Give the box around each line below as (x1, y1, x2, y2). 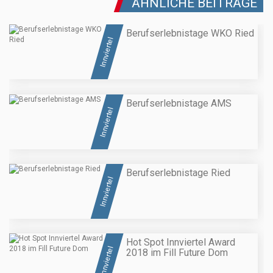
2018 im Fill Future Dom (126, 247, 228, 259)
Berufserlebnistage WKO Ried (126, 27, 254, 40)
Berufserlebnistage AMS (126, 97, 232, 109)
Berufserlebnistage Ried (126, 166, 230, 179)
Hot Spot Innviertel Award (126, 236, 235, 249)
